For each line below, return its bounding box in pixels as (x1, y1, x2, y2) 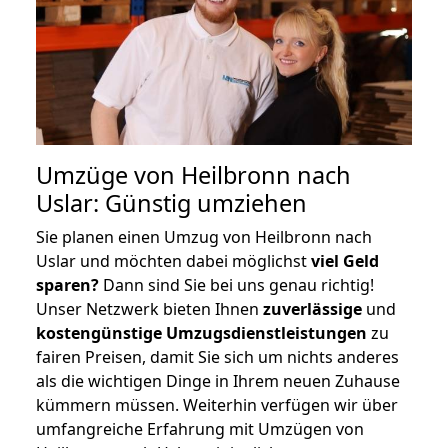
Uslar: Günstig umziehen (36, 186, 307, 219)
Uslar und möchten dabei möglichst (36, 249, 311, 272)
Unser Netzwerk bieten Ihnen (36, 297, 263, 320)
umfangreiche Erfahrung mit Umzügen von (36, 417, 364, 440)
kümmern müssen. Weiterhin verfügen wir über (36, 393, 398, 416)
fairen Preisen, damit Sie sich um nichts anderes (36, 345, 399, 368)
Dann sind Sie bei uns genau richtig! (99, 273, 374, 296)
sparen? (36, 273, 99, 296)
